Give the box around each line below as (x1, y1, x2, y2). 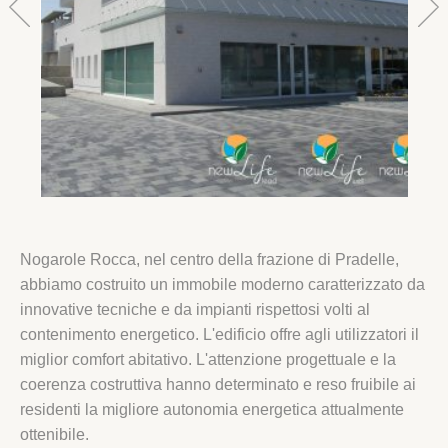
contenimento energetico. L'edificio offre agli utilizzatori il (20, 325, 419, 343)
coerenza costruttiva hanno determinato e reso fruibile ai (20, 375, 416, 393)
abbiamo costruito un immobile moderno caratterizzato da (20, 275, 425, 293)
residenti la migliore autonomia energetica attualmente (20, 400, 404, 418)
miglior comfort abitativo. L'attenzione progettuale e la (20, 350, 396, 368)
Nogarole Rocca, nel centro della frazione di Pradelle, (20, 250, 399, 268)
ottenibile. (20, 425, 89, 443)
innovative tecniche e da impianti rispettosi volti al (20, 300, 370, 318)
